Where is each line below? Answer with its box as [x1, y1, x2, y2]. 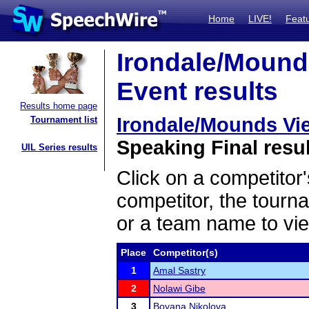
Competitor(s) [153, 247, 218, 258]
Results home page [20, 101, 97, 111]
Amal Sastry [153, 265, 206, 276]
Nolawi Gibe [153, 283, 206, 294]
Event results [117, 77, 278, 106]
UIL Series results [21, 142, 97, 152]
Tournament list [30, 114, 97, 125]
